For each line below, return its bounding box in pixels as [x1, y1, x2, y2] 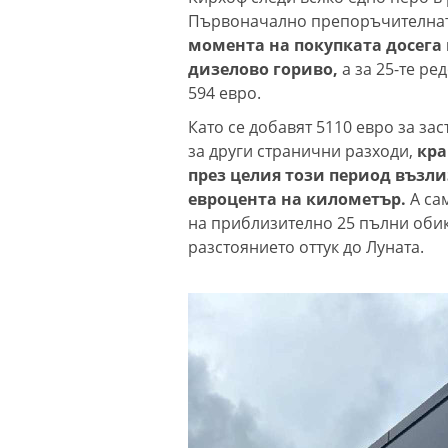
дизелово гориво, [188, 57, 338, 80]
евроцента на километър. [188, 187, 406, 210]
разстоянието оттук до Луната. [188, 235, 424, 258]
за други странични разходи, [188, 139, 413, 162]
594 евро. [188, 81, 261, 104]
